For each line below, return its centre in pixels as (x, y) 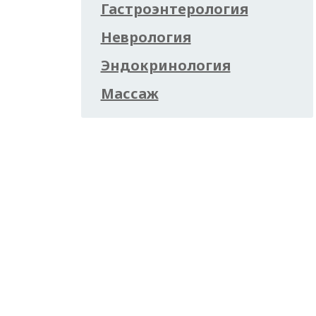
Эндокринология (165, 66)
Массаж (129, 94)
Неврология (146, 37)
